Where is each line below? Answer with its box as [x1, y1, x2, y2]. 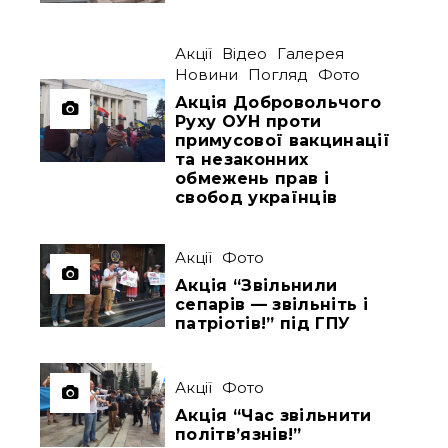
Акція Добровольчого [175, 93, 382, 113]
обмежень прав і [175, 169, 329, 189]
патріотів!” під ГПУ [175, 314, 351, 334]
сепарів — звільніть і [175, 295, 368, 315]
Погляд [248, 65, 309, 85]
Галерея [277, 44, 345, 64]
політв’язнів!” [175, 424, 302, 444]
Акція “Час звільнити [175, 405, 372, 425]
